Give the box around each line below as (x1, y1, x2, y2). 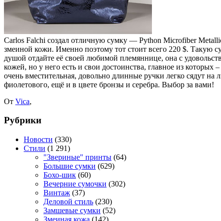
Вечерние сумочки (43, 179, 107, 188)
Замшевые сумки (43, 206, 101, 215)
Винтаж (43, 188, 70, 197)
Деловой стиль (43, 197, 93, 206)
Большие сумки (43, 161, 96, 170)
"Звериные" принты (43, 152, 111, 161)
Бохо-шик (43, 170, 76, 179)
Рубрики (4, 115, 41, 126)
